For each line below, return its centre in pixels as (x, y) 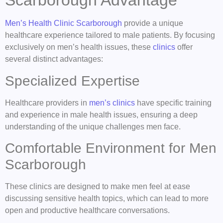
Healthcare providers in (47, 103)
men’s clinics (112, 103)
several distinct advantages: (54, 59)
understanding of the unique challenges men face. (93, 126)
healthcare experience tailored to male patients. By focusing (110, 35)
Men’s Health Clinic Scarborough (63, 23)
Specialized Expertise (74, 81)
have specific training (173, 103)
